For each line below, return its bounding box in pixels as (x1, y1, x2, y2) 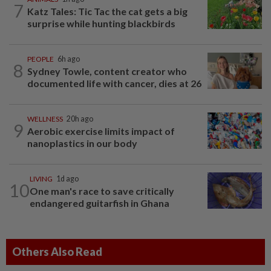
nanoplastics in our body (27, 137, 137, 149)
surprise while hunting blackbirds (27, 17, 175, 29)
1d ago (56, 174, 79, 183)
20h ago (67, 114, 93, 123)
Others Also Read (12, 244, 102, 258)
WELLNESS (27, 114, 63, 123)
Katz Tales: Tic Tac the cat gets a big (27, 5, 188, 17)
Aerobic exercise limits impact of (27, 125, 175, 137)
